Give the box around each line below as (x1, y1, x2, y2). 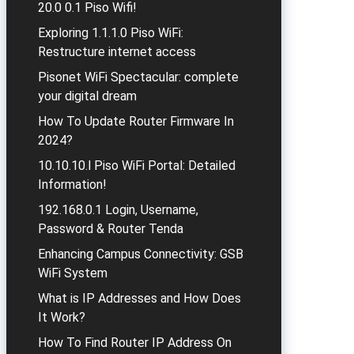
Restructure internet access (38, 44, 196, 59)
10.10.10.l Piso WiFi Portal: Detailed (38, 158, 235, 173)
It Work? (38, 310, 85, 325)
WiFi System (38, 265, 107, 281)
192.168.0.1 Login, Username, (38, 202, 198, 217)
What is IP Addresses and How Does (38, 291, 241, 306)
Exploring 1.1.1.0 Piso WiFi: (38, 25, 183, 40)
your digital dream (38, 88, 137, 104)
